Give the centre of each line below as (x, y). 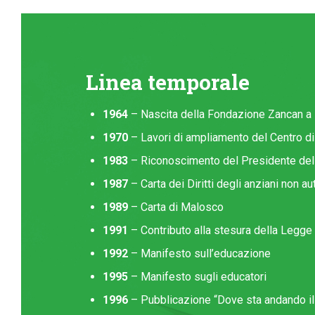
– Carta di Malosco (176, 207)
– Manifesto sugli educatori (197, 276)
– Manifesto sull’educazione (199, 253)
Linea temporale (168, 82)
